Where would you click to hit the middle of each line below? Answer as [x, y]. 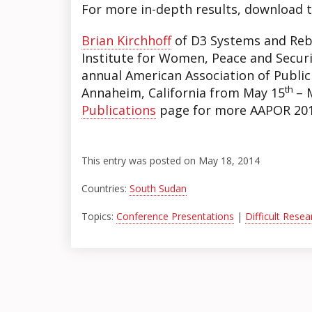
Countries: [106, 188]
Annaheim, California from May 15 [183, 93]
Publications [119, 110]
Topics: [99, 216]
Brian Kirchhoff [126, 40]
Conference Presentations [175, 216]
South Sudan [158, 188]
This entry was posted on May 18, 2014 [171, 161]
